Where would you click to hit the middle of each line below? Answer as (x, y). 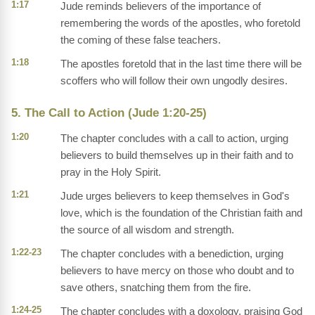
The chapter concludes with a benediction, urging (172, 254)
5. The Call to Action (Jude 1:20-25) (109, 113)
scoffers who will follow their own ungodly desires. (174, 81)
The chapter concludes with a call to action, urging (174, 139)
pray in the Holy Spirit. (111, 172)
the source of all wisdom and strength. (147, 230)
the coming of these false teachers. (141, 40)
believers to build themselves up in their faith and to (177, 155)
